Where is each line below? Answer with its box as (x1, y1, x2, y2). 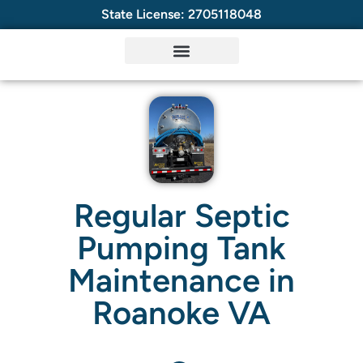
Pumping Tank (77, 228, 286, 268)
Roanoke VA (92, 293, 271, 333)
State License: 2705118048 (101, 6, 262, 22)
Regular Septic (73, 196, 290, 236)
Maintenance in (68, 261, 295, 301)
